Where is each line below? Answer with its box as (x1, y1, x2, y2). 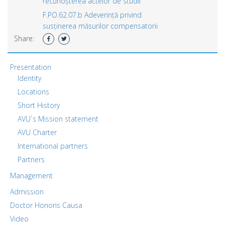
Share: (14, 33, 34, 43)
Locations (18, 86, 49, 96)
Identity (18, 73, 41, 83)
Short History (18, 100, 60, 110)
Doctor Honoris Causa (10, 200, 82, 210)
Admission (10, 186, 44, 196)
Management (10, 170, 53, 180)
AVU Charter (18, 127, 57, 137)
